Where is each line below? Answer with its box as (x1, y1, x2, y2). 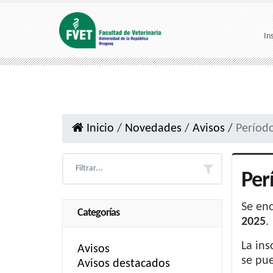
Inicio (83, 122, 114, 135)
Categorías (77, 207, 119, 219)
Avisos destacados (77, 258, 170, 270)
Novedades (125, 122, 182, 135)
